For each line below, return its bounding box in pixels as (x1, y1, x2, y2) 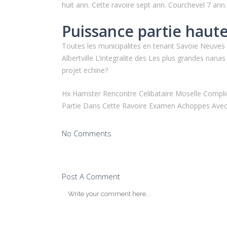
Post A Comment (62, 171, 120, 181)
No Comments (62, 128, 111, 138)
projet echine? (62, 65, 108, 75)
